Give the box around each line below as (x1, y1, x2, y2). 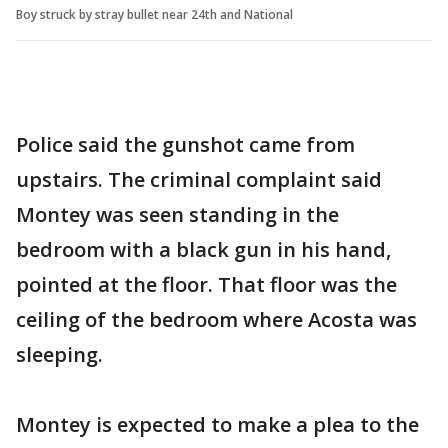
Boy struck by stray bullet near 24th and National (16, 6, 293, 24)
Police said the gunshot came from (16, 131, 355, 159)
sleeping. (16, 341, 103, 369)
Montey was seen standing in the (16, 201, 339, 229)
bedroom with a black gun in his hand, (16, 236, 391, 264)
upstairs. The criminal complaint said (16, 166, 382, 194)
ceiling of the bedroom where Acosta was (16, 306, 417, 334)
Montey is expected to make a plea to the (16, 411, 419, 439)
